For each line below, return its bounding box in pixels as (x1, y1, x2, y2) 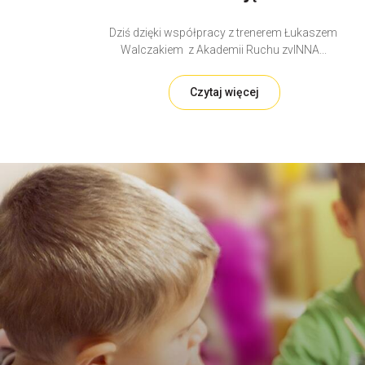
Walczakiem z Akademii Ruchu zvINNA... (120, 43, 327, 57)
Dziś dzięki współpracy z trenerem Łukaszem (109, 26, 338, 40)
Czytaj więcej (190, 86, 260, 99)
